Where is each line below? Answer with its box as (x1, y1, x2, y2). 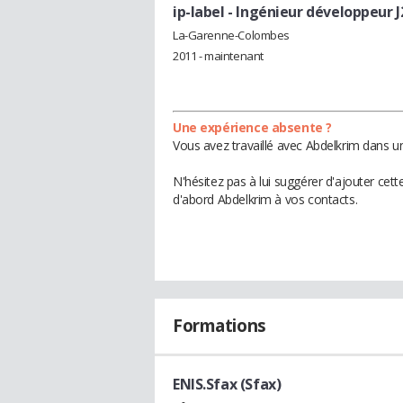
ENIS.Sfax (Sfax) (173, 373, 282, 394)
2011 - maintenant (173, 47, 264, 64)
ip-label (173, 2, 225, 22)
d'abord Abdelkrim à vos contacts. (173, 190, 358, 208)
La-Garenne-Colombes (173, 26, 291, 43)
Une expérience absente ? (173, 118, 332, 136)
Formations (173, 313, 266, 337)
